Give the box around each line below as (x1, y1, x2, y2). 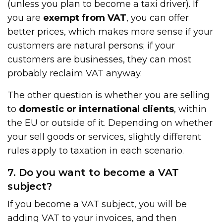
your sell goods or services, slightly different (7, 131, 202, 142)
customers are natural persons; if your (7, 40, 175, 51)
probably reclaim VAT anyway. (7, 67, 142, 79)
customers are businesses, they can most (7, 54, 192, 65)
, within (174, 103, 207, 114)
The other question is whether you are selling (7, 89, 210, 101)
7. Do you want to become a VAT (7, 166, 179, 178)
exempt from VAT (43, 12, 127, 23)
